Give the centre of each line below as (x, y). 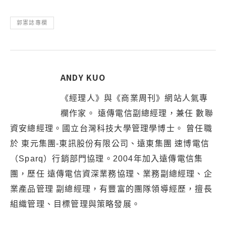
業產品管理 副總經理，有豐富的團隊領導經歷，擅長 (111, 189)
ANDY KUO (83, 77)
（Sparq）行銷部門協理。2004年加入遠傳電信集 (107, 159)
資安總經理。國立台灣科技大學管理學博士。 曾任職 (111, 128)
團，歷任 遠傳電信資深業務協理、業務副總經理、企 (111, 174)
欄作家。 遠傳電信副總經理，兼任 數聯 (137, 113)
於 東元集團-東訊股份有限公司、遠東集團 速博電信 (110, 144)
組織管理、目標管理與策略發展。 (75, 204)
